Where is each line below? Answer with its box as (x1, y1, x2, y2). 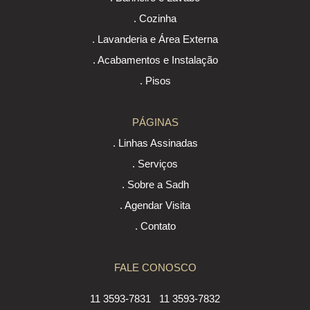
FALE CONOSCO (113, 262, 197, 274)
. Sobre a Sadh (121, 179, 189, 191)
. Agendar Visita (120, 199, 190, 212)
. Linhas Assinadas (112, 137, 198, 149)
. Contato (134, 220, 176, 232)
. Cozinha (134, 12, 176, 25)
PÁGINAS (131, 116, 179, 129)
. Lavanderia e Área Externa (92, 33, 218, 46)
